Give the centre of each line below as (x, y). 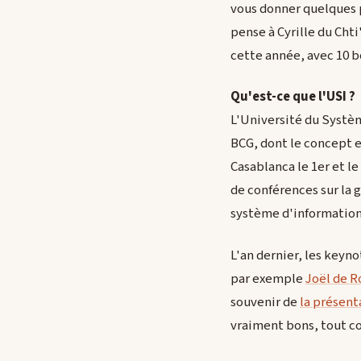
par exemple (268, 278)
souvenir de (265, 302)
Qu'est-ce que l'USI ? (293, 97)
